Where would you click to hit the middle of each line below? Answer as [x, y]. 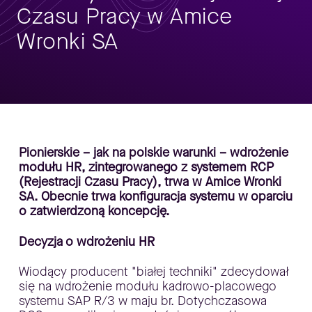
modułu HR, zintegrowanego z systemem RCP [146, 167]
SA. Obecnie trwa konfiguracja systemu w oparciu [155, 196]
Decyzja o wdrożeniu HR [86, 241]
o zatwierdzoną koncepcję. [94, 211]
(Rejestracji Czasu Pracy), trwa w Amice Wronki [150, 182]
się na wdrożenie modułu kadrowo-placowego [147, 286]
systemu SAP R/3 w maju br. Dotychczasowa [142, 301]
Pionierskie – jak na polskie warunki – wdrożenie [153, 153]
